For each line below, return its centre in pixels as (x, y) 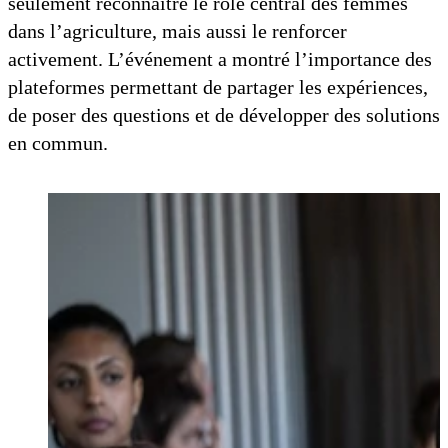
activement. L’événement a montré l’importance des (220, 59)
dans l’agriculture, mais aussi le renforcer (177, 31)
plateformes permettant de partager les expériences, (218, 87)
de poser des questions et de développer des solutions (224, 115)
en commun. (58, 143)
